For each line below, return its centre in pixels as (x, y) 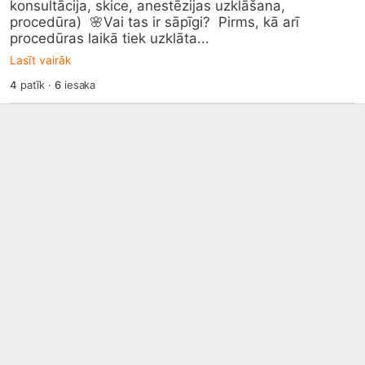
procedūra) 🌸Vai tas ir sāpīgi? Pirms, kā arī (154, 22)
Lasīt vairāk (41, 60)
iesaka (78, 85)
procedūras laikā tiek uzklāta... (110, 38)
